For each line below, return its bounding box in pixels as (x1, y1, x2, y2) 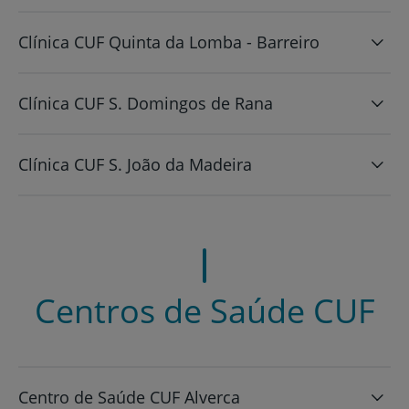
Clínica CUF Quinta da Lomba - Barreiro (18, 30, 320, 53)
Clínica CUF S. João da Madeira (18, 152, 252, 175)
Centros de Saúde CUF (34, 288, 375, 333)
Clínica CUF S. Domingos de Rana (18, 91, 273, 114)
